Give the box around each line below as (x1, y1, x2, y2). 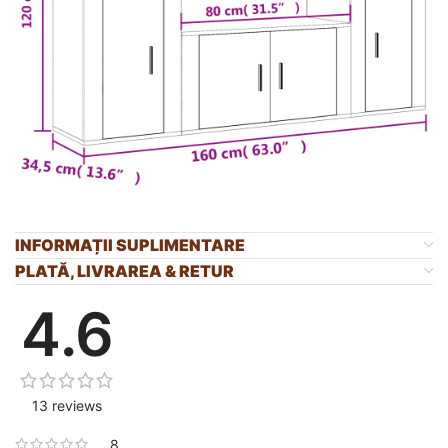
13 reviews (32, 396, 102, 414)
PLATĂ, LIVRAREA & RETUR (15, 260, 234, 281)
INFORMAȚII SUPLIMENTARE (15, 234, 245, 255)
